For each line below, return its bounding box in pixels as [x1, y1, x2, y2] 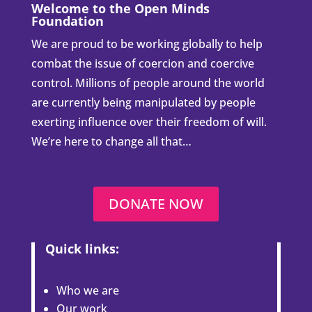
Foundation [31, 13, 104, 30]
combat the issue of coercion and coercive [31, 56, 254, 72]
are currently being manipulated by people [31, 95, 256, 111]
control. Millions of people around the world [31, 75, 265, 91]
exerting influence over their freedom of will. [31, 114, 267, 130]
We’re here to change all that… [31, 134, 194, 150]
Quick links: [45, 240, 119, 258]
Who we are [56, 283, 119, 299]
